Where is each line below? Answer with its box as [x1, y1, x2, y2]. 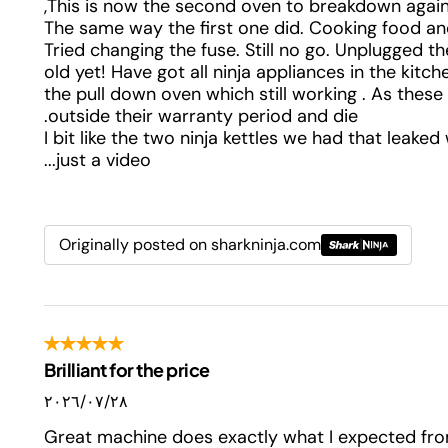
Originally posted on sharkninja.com [59, 233, 321, 255]
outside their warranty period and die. [48, 103, 358, 128]
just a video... [56, 147, 151, 172]
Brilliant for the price [44, 357, 210, 381]
